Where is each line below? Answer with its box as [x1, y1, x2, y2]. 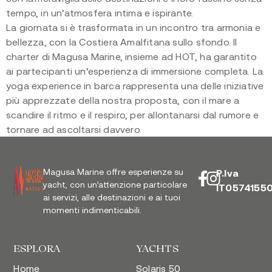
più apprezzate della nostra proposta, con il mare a [6, 95, 240, 106]
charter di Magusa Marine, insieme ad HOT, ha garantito [6, 51, 257, 62]
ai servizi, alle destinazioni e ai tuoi [43, 192, 181, 203]
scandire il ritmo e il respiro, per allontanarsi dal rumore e [6, 109, 259, 120]
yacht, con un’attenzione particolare [43, 180, 188, 190]
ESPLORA [13, 242, 61, 255]
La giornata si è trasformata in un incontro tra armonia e [6, 22, 261, 33]
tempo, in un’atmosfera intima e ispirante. [6, 7, 196, 18]
